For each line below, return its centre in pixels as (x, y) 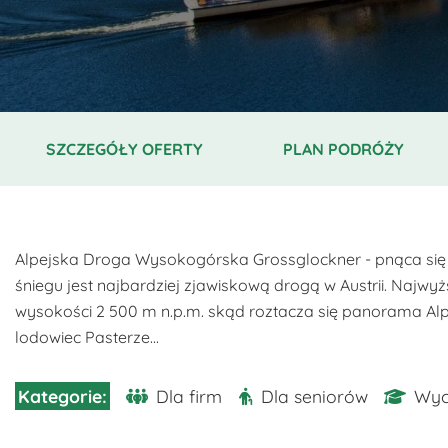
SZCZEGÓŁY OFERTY (124, 149)
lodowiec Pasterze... (87, 337)
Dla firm (189, 396)
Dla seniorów (315, 396)
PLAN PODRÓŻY (343, 149)
